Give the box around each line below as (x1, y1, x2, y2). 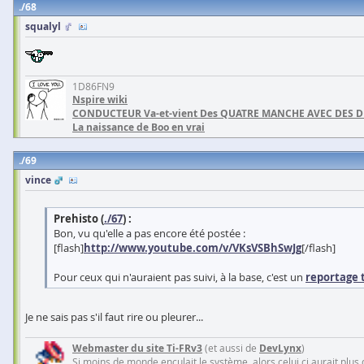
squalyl (25, 19, 61, 34)
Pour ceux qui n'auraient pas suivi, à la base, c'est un (54, 269, 305, 284)
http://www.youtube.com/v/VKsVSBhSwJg (84, 240, 301, 255)
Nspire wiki (72, 92, 128, 106)
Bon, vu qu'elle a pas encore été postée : (54, 225, 245, 240)
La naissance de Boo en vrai (72, 119, 205, 134)
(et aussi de (202, 340, 259, 354)
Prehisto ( (54, 210, 104, 226)
